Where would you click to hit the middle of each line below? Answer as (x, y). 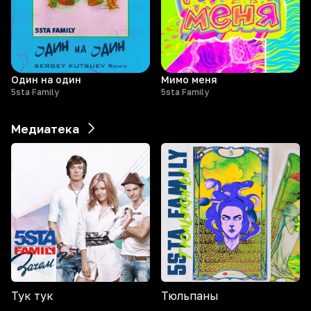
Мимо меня (189, 79)
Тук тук (32, 296)
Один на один (46, 79)
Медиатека (45, 129)
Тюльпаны (190, 296)
